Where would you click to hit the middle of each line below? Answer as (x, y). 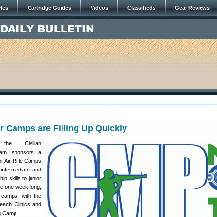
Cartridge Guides (49, 8)
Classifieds (141, 8)
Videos (99, 8)
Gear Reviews (192, 8)
